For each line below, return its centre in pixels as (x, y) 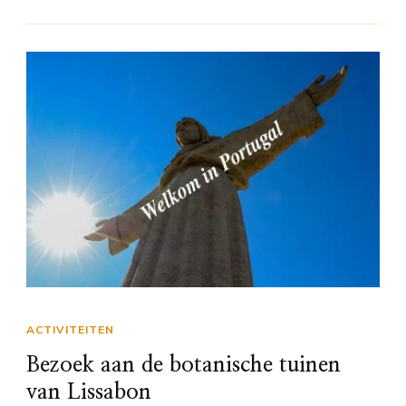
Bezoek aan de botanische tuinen (184, 366)
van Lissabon (89, 393)
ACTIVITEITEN (70, 330)
